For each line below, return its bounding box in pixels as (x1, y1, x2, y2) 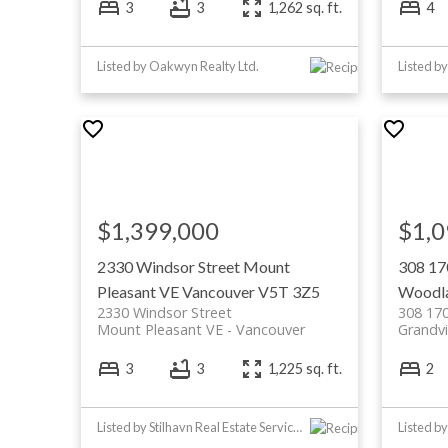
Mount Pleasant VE (96, 319, 223, 339)
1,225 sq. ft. (268, 360, 343, 378)
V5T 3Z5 (257, 281, 320, 301)
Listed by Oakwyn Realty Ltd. (96, 57, 259, 74)
